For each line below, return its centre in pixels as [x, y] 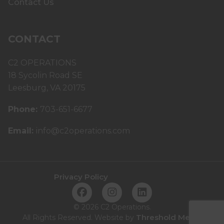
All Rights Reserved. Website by [79, 218]
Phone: [24, 109]
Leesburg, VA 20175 [47, 88]
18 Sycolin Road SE [45, 75]
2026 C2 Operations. [115, 207]
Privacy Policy [81, 177]
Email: [22, 131]
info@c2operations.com [83, 131]
